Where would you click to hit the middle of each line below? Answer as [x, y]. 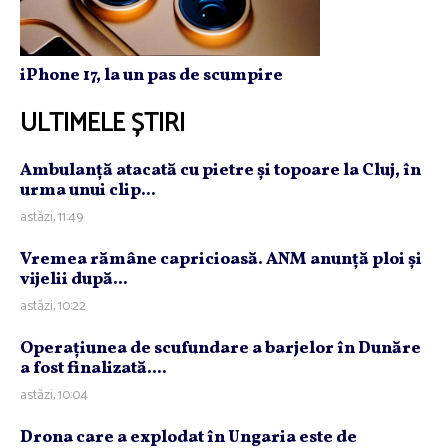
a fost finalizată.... [93, 368]
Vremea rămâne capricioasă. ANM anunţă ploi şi [221, 259]
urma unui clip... [88, 190]
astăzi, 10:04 [54, 395]
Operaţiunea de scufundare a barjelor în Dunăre [220, 348]
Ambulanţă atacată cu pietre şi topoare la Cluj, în [220, 170]
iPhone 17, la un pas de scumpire [151, 75]
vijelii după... [74, 279]
